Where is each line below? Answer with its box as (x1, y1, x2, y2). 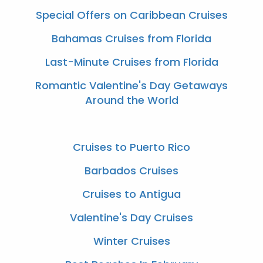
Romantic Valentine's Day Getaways (35, 78, 228, 93)
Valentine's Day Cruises (70, 210, 193, 225)
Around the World (85, 93, 178, 107)
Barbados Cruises (85, 163, 178, 178)
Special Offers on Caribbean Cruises (35, 8, 228, 22)
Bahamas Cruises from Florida (52, 31, 211, 46)
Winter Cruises (93, 234, 170, 248)
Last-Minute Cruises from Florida (45, 55, 218, 69)
